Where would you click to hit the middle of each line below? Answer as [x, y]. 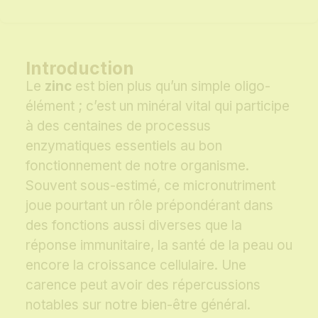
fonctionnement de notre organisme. [137, 166]
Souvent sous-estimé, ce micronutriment [150, 186]
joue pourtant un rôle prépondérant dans [149, 206]
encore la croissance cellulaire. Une [136, 265]
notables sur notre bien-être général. [138, 305]
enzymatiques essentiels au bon [124, 146]
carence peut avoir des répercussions [143, 285]
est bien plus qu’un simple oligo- [171, 87]
